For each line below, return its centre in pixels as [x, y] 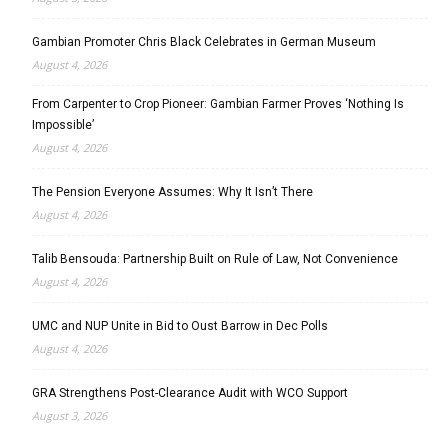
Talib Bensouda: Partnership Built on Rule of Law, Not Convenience [215, 259]
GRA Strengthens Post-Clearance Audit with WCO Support [190, 393]
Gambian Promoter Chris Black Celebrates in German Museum [207, 42]
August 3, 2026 [69, 416]
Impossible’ [63, 125]
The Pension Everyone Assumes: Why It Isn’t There [172, 192]
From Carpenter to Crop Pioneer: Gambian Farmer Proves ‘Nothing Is [218, 104]
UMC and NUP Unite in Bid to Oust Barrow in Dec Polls [180, 326]
